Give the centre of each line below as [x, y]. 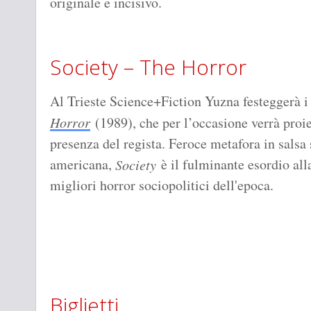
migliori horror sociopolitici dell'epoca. [162, 185]
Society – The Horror [148, 67]
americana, [83, 165]
